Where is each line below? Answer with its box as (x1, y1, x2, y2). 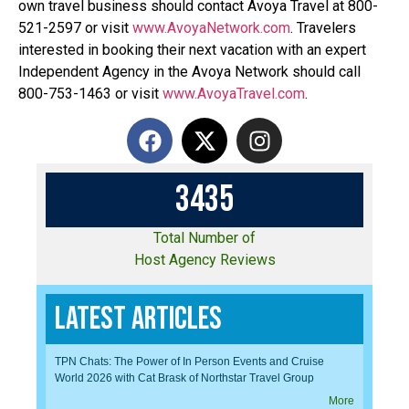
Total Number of (153, 229, 256, 247)
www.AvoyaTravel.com (163, 84, 305, 102)
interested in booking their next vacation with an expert (18, 40, 366, 58)
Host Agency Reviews (133, 251, 276, 269)
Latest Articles (55, 299, 222, 339)
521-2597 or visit (18, 18, 132, 37)
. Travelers (290, 18, 356, 37)
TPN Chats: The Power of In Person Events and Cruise (55, 354, 324, 368)
